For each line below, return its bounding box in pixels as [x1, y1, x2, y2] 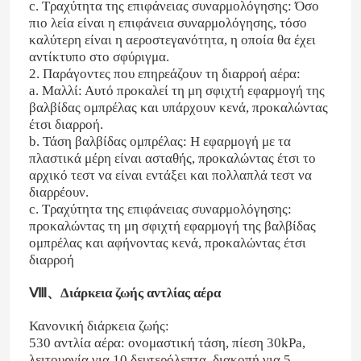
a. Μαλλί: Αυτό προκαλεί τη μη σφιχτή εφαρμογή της [28, 82, 325, 98]
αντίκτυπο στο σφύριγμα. [28, 48, 169, 64]
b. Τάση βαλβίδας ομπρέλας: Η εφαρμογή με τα [28, 133, 291, 149]
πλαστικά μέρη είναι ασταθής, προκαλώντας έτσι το [28, 150, 316, 166]
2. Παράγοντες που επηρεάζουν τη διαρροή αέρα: [28, 65, 301, 81]
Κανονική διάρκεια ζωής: [28, 317, 169, 334]
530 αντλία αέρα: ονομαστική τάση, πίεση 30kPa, [28, 334, 305, 351]
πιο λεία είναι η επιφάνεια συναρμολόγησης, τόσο [28, 15, 307, 31]
